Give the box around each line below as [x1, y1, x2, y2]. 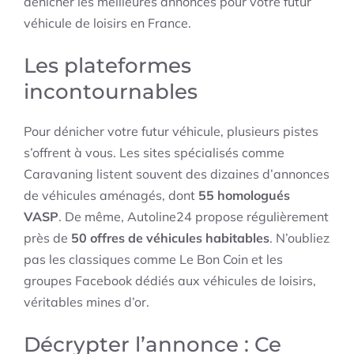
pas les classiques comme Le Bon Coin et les [24, 251, 283, 268]
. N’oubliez [269, 230, 330, 247]
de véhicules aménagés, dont [24, 187, 198, 204]
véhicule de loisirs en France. [24, 15, 191, 32]
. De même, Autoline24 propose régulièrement [58, 209, 329, 225]
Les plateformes [24, 53, 191, 79]
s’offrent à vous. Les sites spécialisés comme [24, 145, 284, 161]
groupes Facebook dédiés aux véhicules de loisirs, [24, 273, 316, 289]
